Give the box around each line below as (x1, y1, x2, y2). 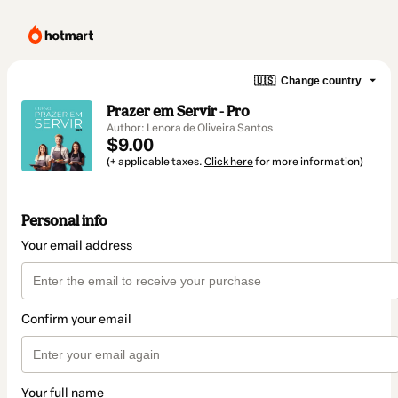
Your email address (21, 238, 132, 254)
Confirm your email (21, 312, 131, 328)
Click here (204, 155, 253, 168)
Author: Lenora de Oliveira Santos (107, 122, 273, 134)
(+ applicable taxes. (107, 155, 204, 168)
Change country (281, 74, 362, 87)
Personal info (21, 211, 107, 230)
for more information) (253, 155, 363, 168)
